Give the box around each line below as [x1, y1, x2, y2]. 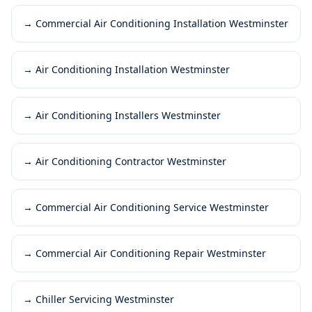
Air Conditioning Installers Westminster [36, 108, 221, 122]
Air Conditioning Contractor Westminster [36, 154, 226, 168]
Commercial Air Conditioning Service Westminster [36, 200, 269, 214]
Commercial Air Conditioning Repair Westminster [36, 246, 266, 260]
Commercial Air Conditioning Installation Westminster [36, 16, 288, 30]
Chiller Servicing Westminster [36, 292, 174, 306]
